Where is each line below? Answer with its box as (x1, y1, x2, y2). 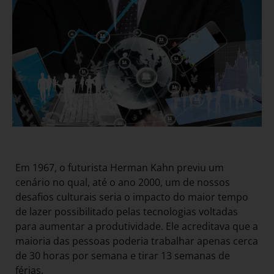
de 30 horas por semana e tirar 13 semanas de (15, 248, 230, 262)
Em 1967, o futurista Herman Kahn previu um (15, 160, 224, 174)
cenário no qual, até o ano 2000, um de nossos (15, 175, 230, 189)
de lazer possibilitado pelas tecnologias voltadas (15, 204, 238, 218)
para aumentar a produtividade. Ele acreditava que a (15, 219, 258, 233)
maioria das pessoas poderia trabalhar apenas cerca (15, 234, 258, 248)
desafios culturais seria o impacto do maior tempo (15, 190, 248, 204)
